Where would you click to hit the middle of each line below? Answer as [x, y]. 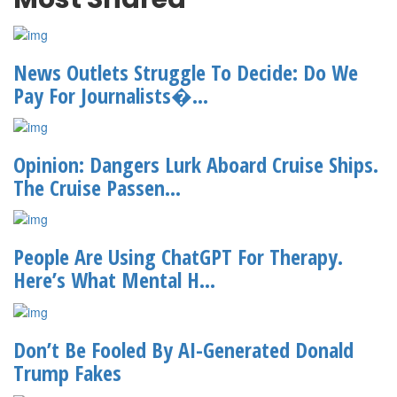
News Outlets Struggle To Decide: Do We [186, 72]
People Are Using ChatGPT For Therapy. [178, 257]
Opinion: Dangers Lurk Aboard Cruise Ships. [196, 164]
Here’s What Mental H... [114, 280]
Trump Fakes [67, 372]
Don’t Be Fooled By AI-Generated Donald [183, 349]
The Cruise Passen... [97, 187]
